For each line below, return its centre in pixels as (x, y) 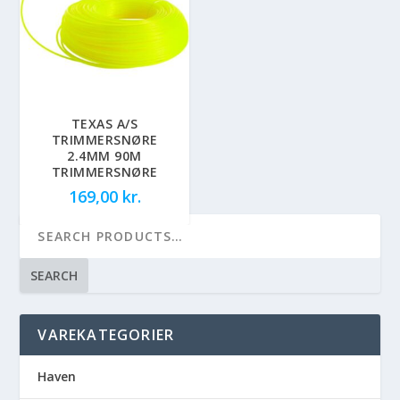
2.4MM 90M (104, 156)
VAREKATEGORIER (106, 335)
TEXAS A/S (104, 124)
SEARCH (54, 276)
